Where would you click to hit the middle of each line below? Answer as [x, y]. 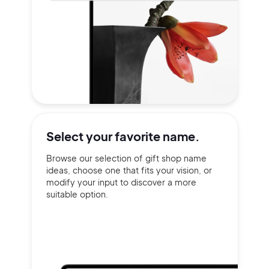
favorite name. [157, 136]
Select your [80, 136]
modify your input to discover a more [121, 182]
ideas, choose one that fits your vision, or [129, 170]
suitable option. [77, 194]
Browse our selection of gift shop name [126, 158]
